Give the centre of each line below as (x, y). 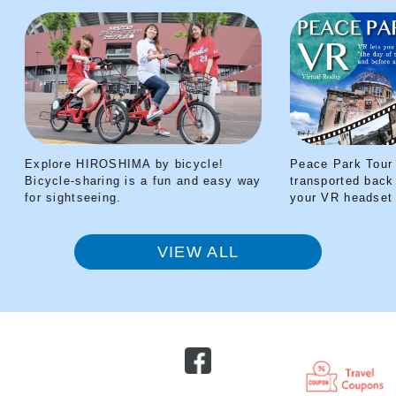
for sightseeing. (63, 198)
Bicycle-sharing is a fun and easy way (133, 181)
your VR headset (331, 198)
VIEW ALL (198, 252)
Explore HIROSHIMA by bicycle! (114, 164)
